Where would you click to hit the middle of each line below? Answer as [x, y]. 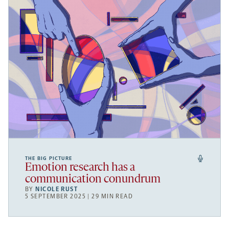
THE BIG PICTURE [49, 158]
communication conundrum [93, 179]
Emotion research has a [80, 168]
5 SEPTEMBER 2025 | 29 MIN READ [79, 196]
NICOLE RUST [57, 189]
